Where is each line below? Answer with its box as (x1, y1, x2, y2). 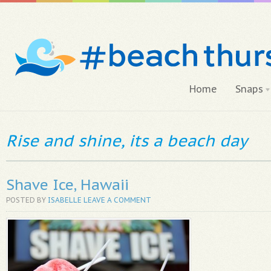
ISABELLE (48, 195, 82, 204)
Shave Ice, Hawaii (6, 175, 129, 194)
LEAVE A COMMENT (83, 195, 151, 204)
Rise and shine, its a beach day (6, 130, 247, 151)
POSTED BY (6, 195, 46, 204)
